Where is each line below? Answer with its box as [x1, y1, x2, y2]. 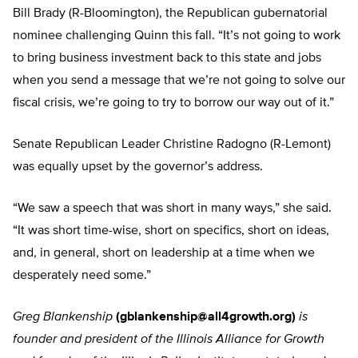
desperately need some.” [13, 269, 151, 283]
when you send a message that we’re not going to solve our [13, 74, 345, 88]
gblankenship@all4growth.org [120, 311, 292, 324]
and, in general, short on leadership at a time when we [13, 247, 315, 261]
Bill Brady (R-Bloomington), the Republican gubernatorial [13, 7, 328, 21]
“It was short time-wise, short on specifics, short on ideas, [13, 225, 329, 238]
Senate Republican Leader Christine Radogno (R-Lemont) [13, 138, 331, 152]
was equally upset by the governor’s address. [13, 161, 263, 174]
